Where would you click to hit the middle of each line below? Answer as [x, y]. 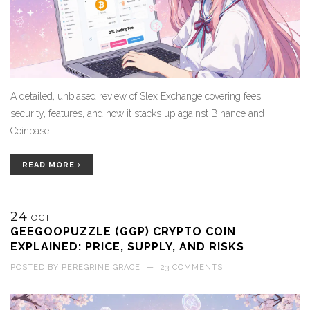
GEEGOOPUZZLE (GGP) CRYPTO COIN [123, 231]
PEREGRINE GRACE [101, 267]
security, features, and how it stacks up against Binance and [137, 113]
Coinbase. [31, 130]
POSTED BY [36, 267]
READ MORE [50, 165]
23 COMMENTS [192, 267]
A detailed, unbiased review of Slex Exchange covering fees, [137, 96]
